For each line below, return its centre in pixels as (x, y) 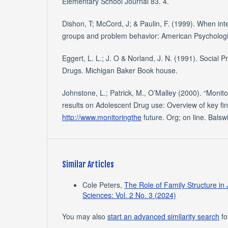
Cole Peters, (103, 185)
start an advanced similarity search (163, 217)
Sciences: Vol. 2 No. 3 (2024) (129, 195)
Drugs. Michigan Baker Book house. (120, 70)
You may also (85, 217)
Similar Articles (88, 165)
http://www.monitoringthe (102, 117)
